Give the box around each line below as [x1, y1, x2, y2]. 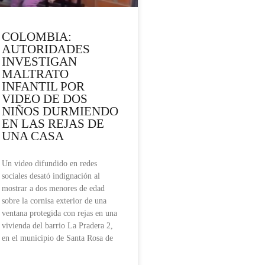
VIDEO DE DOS [2, 92, 88, 106]
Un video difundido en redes [2, 159, 97, 169]
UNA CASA [2, 129, 64, 144]
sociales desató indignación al [2, 172, 100, 181]
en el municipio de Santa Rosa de [2, 234, 113, 243]
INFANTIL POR [2, 79, 85, 94]
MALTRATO [2, 67, 69, 82]
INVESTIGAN [2, 54, 77, 69]
